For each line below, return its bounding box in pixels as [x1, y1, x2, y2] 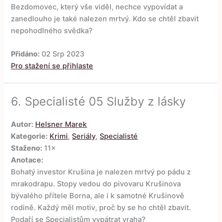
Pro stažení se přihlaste [11, 61, 94, 71]
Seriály [72, 132, 96, 141]
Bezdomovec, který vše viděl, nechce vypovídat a [11, 2, 183, 12]
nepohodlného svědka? [11, 26, 93, 36]
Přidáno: [11, 50, 40, 59]
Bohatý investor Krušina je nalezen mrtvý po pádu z [11, 167, 191, 177]
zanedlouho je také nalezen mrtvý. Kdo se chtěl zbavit [11, 14, 199, 24]
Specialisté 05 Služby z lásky [25, 94, 186, 109]
